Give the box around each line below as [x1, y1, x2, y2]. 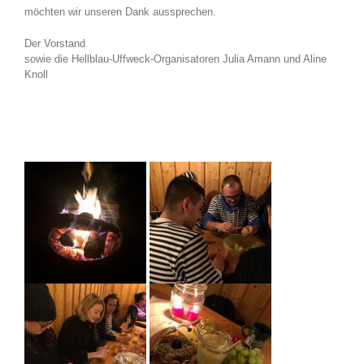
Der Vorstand [24, 37, 85, 50]
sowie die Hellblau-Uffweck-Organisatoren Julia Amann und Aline [24, 53, 327, 66]
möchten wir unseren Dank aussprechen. [24, 6, 216, 19]
